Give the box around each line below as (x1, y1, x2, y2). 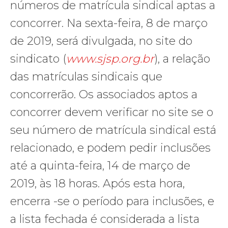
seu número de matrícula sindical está (10, 123, 216, 137)
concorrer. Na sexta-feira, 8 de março (10, 16, 208, 30)
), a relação (154, 51, 210, 66)
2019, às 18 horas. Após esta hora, (10, 176, 185, 190)
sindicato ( (10, 51, 66, 66)
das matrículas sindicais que (10, 69, 162, 83)
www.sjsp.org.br (66, 51, 154, 66)
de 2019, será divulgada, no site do (10, 34, 192, 48)
